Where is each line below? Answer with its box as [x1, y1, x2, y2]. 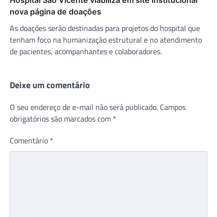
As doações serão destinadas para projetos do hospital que [10, 22, 200, 34]
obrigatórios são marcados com [10, 112, 113, 124]
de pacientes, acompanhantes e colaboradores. [10, 45, 164, 57]
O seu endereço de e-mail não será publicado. [10, 101, 158, 113]
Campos [160, 101, 186, 113]
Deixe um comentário [10, 78, 90, 92]
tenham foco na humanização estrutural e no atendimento [10, 33, 202, 46]
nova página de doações [10, 6, 101, 16]
